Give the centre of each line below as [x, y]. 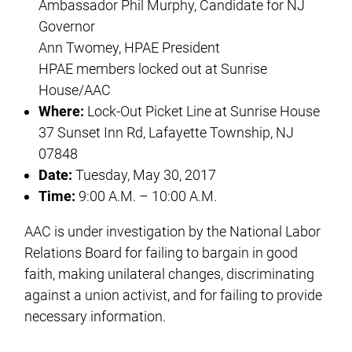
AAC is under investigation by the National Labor [173, 231]
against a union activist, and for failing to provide [174, 295]
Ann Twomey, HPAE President [130, 47]
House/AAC [75, 90]
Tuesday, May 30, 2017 [145, 174]
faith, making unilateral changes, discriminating [170, 273]
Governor [67, 26]
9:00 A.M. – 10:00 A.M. [147, 196]
